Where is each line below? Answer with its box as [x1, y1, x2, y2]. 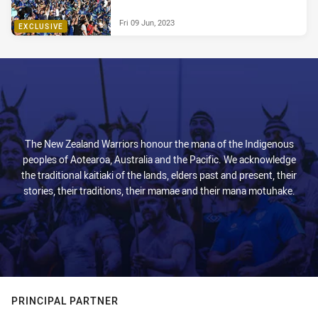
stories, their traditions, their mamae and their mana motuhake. [23, 184, 295, 197]
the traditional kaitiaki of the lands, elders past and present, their [21, 168, 297, 182]
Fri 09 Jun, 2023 [119, 16, 175, 28]
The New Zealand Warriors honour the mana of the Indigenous [24, 137, 294, 150]
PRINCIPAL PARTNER [11, 294, 119, 307]
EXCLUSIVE [18, 21, 64, 31]
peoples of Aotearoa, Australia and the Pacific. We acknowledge [22, 153, 296, 166]
